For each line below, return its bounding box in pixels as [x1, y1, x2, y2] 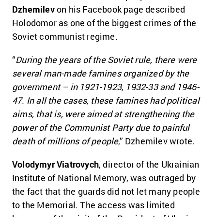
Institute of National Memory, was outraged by [12, 172, 196, 184]
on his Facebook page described [54, 3, 186, 15]
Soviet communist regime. [12, 31, 118, 42]
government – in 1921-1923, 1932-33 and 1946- [12, 81, 199, 93]
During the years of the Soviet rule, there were [15, 54, 197, 65]
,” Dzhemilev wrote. [118, 135, 195, 147]
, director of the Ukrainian [99, 158, 200, 170]
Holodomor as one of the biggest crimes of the [12, 17, 197, 29]
